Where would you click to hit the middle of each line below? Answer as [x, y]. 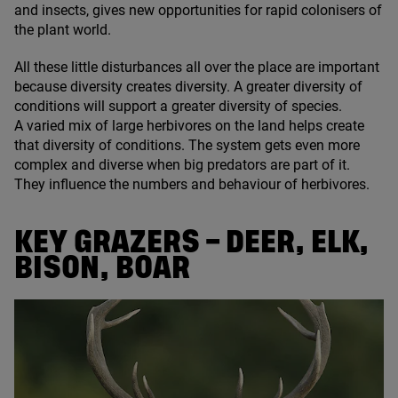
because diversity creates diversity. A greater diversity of [188, 87]
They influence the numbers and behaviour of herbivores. [194, 185]
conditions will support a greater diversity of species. [178, 107]
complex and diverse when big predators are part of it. [182, 165]
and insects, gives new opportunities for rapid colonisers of [198, 11]
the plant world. [63, 30]
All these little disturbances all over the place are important [197, 68]
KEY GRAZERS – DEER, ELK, [191, 243]
